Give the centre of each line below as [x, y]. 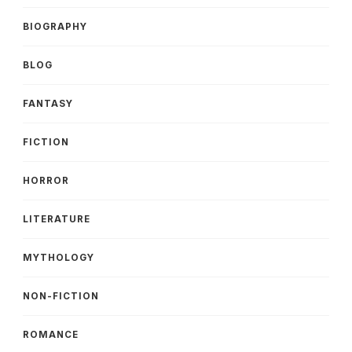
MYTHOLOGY [59, 257]
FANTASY [48, 103]
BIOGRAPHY [55, 26]
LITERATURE [57, 219]
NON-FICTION [61, 296]
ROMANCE [51, 334]
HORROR [46, 180]
